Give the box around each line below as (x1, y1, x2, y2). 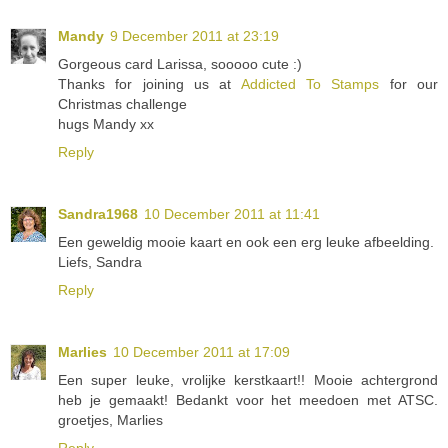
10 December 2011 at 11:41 (144, 205, 320, 222)
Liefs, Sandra (58, 253, 142, 270)
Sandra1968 (58, 205, 138, 222)
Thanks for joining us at (58, 75, 241, 92)
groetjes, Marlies (58, 411, 163, 428)
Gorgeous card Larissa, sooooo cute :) (58, 55, 302, 72)
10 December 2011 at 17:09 (113, 343, 290, 360)
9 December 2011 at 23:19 (110, 27, 279, 44)
